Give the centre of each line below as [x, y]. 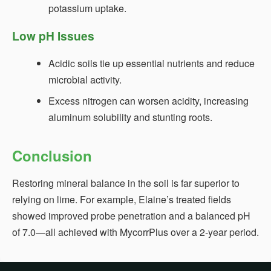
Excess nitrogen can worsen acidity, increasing [149, 100]
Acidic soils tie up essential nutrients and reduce [152, 63]
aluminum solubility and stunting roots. [130, 117]
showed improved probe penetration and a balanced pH [131, 215]
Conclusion [52, 155]
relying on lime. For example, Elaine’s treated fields [122, 199]
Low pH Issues [53, 35]
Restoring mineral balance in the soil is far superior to [126, 183]
